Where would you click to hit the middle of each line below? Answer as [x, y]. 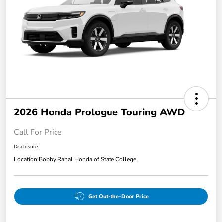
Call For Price [38, 132]
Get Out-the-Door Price [118, 196]
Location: [26, 159]
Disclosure [26, 146]
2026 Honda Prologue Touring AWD [99, 112]
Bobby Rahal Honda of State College [87, 159]
